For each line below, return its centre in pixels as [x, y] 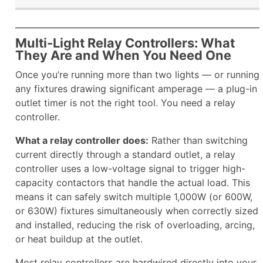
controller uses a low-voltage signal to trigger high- [130, 169]
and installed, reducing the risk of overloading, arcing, [135, 225]
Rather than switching [198, 141]
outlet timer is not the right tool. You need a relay [125, 103]
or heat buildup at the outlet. [79, 239]
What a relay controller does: [82, 141]
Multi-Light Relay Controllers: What [125, 43]
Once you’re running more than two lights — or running [137, 75]
